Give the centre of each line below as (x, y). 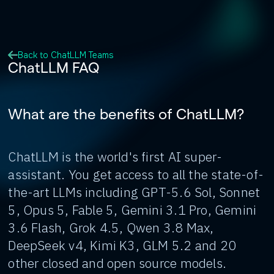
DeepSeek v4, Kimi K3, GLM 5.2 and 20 (122, 245)
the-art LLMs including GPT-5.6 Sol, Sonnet (134, 192)
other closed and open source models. (117, 263)
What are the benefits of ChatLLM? (126, 113)
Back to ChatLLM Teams (66, 55)
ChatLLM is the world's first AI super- (115, 157)
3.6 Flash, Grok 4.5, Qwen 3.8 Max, (111, 228)
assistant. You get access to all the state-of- (136, 174)
